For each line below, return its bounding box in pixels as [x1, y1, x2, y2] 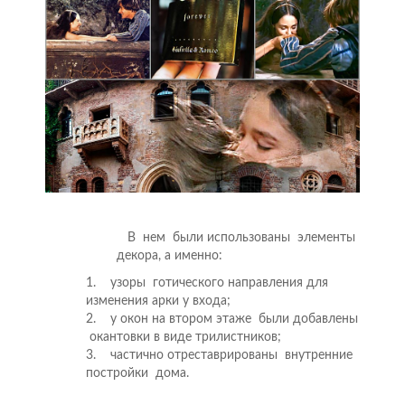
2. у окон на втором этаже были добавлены [86, 313, 358, 326]
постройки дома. [86, 367, 189, 381]
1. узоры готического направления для [86, 277, 328, 290]
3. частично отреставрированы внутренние [86, 349, 353, 363]
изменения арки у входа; [86, 295, 231, 308]
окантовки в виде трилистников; [86, 331, 281, 344]
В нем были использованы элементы [113, 231, 355, 245]
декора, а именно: [113, 250, 222, 263]
